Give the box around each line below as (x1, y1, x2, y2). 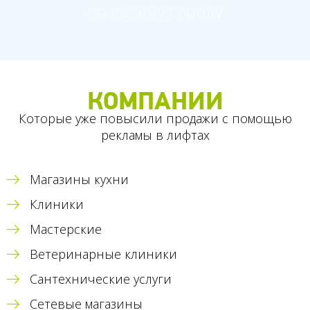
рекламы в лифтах (100, 127, 210, 144)
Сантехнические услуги (30, 271, 172, 288)
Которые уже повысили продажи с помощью (18, 110, 292, 127)
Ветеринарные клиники (30, 246, 177, 263)
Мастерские (30, 221, 102, 238)
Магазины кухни (30, 171, 129, 188)
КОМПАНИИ (86, 86, 224, 118)
